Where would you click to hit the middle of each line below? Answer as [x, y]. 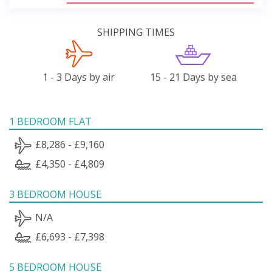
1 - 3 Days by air [79, 77]
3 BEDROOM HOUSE [55, 194]
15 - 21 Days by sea [193, 77]
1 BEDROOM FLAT [50, 121]
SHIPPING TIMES [136, 32]
